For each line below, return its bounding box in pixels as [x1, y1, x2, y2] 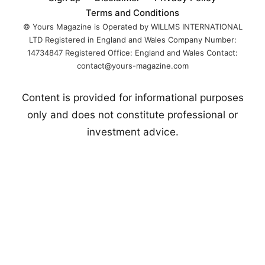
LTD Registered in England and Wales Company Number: [28, 34, 237, 44]
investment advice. [86, 125, 179, 138]
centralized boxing [183, 20, 258, 31]
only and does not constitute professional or [27, 108, 238, 121]
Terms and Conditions [86, 7, 179, 18]
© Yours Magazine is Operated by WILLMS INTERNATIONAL [22, 21, 243, 31]
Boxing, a [183, 5, 221, 17]
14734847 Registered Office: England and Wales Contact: [27, 47, 238, 57]
